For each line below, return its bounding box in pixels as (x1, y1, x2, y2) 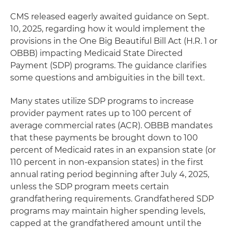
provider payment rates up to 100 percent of (10, 108, 191, 118)
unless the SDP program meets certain (10, 181, 169, 191)
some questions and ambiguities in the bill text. (10, 72, 205, 82)
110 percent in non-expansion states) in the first (10, 157, 204, 167)
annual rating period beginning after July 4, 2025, (10, 169, 209, 179)
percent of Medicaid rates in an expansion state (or (10, 145, 216, 155)
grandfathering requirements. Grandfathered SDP (10, 193, 214, 204)
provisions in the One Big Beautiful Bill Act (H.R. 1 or (10, 36, 217, 46)
